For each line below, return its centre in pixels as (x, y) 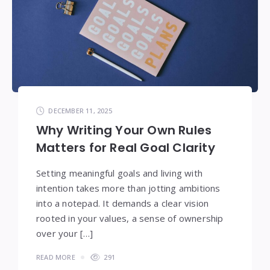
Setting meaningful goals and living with (119, 173)
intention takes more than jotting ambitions (128, 188)
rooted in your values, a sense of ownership (130, 218)
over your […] (65, 233)
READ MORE (56, 257)
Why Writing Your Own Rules (124, 130)
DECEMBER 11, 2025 (80, 110)
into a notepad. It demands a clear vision (123, 203)
